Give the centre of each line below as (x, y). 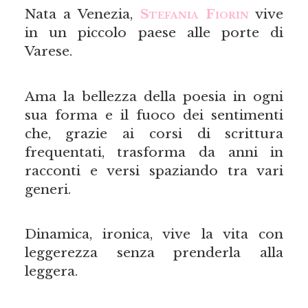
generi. (47, 189)
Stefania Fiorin (194, 14)
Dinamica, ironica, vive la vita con (154, 233)
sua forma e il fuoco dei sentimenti (154, 114)
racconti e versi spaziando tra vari (154, 170)
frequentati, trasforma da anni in (154, 152)
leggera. (51, 271)
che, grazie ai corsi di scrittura (154, 133)
